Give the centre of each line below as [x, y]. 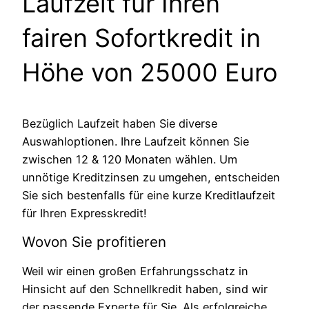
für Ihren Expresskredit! [84, 213]
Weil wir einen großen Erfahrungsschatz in [135, 271]
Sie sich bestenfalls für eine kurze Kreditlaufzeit [149, 195]
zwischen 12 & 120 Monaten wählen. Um [130, 159]
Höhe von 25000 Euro [150, 72]
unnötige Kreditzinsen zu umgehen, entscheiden [151, 177]
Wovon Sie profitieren [94, 241]
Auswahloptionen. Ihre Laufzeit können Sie [136, 141]
